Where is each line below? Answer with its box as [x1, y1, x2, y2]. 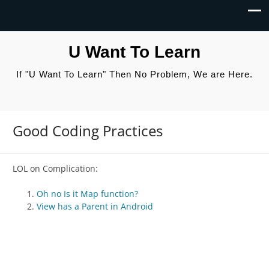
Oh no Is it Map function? [37, 188, 138, 200]
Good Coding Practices [13, 121, 163, 141]
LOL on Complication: [13, 163, 98, 175]
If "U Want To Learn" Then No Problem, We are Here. [16, 69, 253, 79]
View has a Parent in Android [37, 201, 153, 213]
